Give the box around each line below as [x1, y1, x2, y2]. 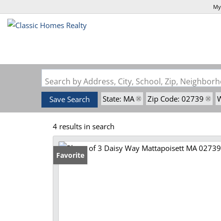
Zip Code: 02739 [147, 94, 204, 104]
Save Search [49, 94, 90, 104]
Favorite [56, 150, 84, 160]
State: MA [103, 94, 134, 104]
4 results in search [53, 121, 114, 131]
